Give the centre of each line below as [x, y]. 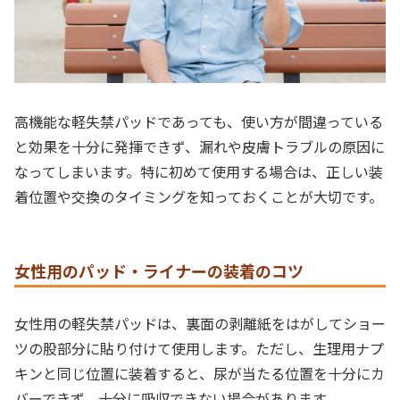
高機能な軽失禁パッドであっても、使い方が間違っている [199, 121]
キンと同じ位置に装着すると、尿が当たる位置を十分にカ [200, 373]
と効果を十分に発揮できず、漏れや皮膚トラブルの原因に [200, 146]
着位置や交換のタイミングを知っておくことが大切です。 [199, 196]
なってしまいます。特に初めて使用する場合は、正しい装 [199, 171]
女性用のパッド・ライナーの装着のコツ [159, 271]
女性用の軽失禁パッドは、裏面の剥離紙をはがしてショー [200, 323]
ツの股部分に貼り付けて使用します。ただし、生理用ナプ [199, 348]
